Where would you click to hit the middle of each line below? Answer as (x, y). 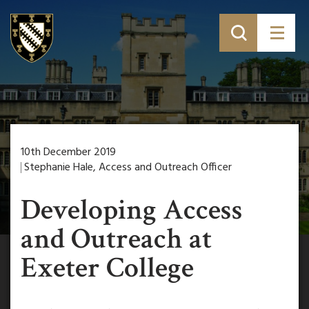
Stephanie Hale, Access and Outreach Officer (128, 168)
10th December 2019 (68, 152)
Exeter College (107, 268)
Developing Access (132, 210)
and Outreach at (116, 239)
